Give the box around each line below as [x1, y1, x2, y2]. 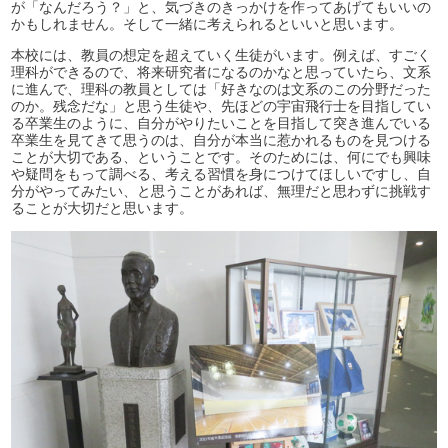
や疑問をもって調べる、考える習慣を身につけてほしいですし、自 [11, 166, 432, 183]
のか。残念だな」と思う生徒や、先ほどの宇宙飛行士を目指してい [11, 98, 432, 115]
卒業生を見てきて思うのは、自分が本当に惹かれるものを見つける [11, 132, 432, 149]
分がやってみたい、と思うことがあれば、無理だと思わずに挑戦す [11, 183, 432, 200]
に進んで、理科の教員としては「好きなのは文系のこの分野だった [11, 81, 432, 98]
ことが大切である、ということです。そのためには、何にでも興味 [11, 149, 432, 166]
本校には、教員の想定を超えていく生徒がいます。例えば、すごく [11, 47, 432, 64]
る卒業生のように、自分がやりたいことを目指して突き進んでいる [11, 115, 432, 132]
